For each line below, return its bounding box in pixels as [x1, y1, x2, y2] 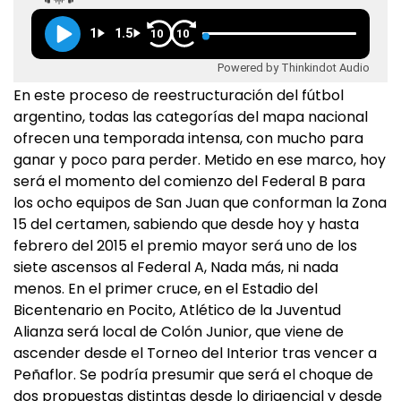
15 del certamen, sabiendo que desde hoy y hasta [13, 214, 359, 235]
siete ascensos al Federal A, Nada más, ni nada [13, 257, 338, 277]
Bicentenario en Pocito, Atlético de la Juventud [13, 300, 341, 320]
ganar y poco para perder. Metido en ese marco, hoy [13, 149, 386, 170]
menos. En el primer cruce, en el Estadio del [13, 278, 318, 299]
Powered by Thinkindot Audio [218, 60, 370, 74]
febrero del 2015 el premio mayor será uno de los [13, 235, 357, 256]
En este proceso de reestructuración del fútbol [13, 85, 344, 106]
